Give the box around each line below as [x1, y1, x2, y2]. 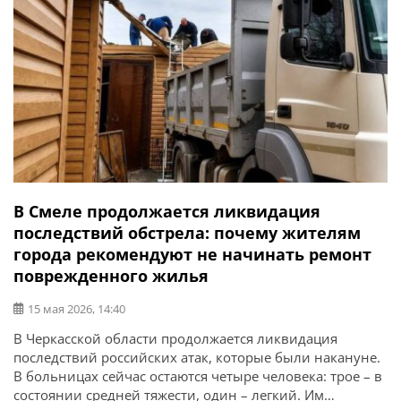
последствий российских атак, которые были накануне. [13, 347, 380, 366]
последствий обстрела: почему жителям [13, 221, 361, 243]
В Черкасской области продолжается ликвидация [13, 328, 337, 347]
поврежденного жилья [13, 264, 209, 286]
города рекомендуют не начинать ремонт [13, 243, 371, 265]
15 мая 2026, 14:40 [28, 300, 125, 317]
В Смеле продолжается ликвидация [13, 200, 320, 222]
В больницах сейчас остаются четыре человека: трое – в [13, 366, 382, 385]
